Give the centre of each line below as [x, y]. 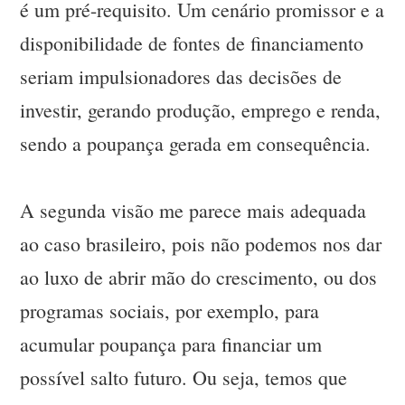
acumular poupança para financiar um [171, 344]
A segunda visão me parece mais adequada [193, 211]
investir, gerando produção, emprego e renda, [201, 110]
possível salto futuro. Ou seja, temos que [184, 378]
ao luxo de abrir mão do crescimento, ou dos [199, 278]
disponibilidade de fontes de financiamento [192, 43]
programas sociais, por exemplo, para [170, 311]
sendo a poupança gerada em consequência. [196, 144]
